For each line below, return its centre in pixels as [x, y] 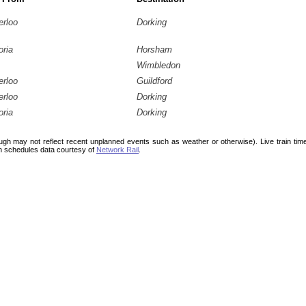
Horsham [154, 50]
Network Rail [117, 150]
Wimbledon [158, 65]
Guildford [154, 81]
